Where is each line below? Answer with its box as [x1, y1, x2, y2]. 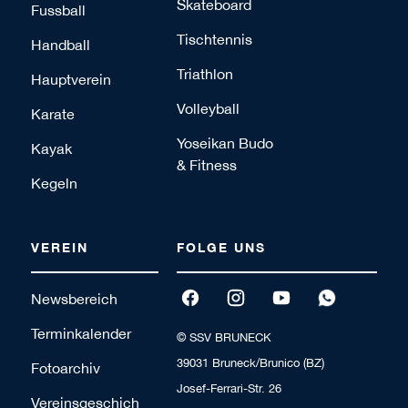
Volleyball [176, 99, 240, 117]
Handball [30, 36, 90, 53]
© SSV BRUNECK [176, 330, 271, 344]
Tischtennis [176, 30, 252, 47]
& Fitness [176, 156, 237, 173]
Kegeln [30, 174, 77, 191]
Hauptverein [30, 70, 111, 87]
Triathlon [176, 65, 233, 82]
